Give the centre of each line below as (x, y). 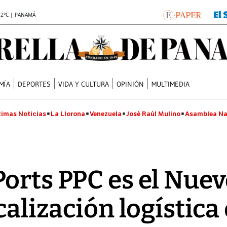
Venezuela (106, 114)
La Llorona (68, 114)
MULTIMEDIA (171, 84)
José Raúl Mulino (153, 114)
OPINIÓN (130, 84)
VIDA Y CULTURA (84, 84)
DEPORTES (34, 84)
